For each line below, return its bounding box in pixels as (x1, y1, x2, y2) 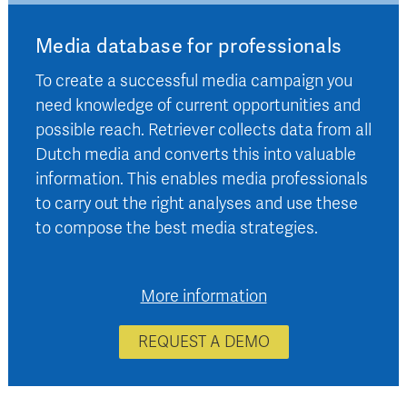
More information (140, 285, 267, 306)
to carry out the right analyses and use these (35, 193, 358, 213)
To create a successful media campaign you (35, 70, 352, 91)
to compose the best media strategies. (35, 217, 318, 238)
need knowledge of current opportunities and (35, 94, 361, 115)
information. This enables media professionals (35, 168, 368, 189)
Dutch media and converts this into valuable (35, 144, 356, 164)
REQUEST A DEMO (137, 332, 270, 352)
